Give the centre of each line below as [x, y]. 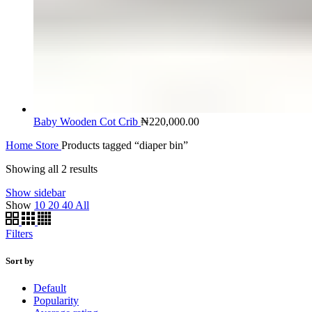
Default [50, 288]
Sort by [20, 261]
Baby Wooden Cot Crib [87, 121]
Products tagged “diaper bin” [125, 145]
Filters [19, 233]
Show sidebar [36, 192]
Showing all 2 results [52, 169]
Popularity [56, 301]
